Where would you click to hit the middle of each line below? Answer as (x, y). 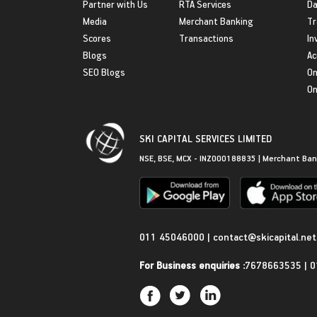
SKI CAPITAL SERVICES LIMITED (206, 138)
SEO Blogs (104, 72)
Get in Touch (165, 217)
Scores (97, 38)
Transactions (207, 38)
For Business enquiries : (192, 265)
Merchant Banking (217, 21)
